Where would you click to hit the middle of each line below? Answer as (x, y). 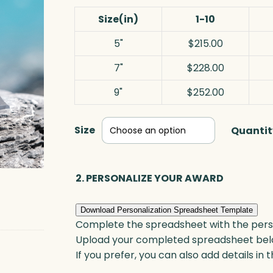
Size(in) (118, 19)
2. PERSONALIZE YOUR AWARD (150, 179)
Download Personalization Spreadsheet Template (167, 210)
